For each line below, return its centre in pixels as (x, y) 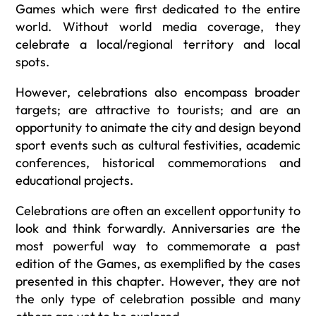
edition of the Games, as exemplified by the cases (158, 264)
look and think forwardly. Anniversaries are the (158, 229)
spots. (33, 62)
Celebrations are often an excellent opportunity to (158, 211)
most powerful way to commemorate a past (158, 246)
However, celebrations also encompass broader (158, 92)
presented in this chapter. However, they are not (158, 281)
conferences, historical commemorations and (158, 163)
